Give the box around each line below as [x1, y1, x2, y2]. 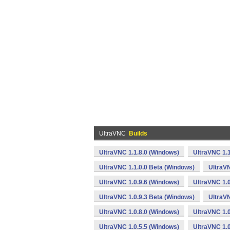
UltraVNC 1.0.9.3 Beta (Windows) [99, 194, 195, 201]
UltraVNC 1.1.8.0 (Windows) [99, 149, 179, 156]
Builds [129, 130, 147, 137]
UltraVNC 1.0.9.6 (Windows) [99, 179, 179, 186]
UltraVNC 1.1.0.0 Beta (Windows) [99, 164, 195, 171]
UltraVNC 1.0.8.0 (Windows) [99, 208, 179, 216]
